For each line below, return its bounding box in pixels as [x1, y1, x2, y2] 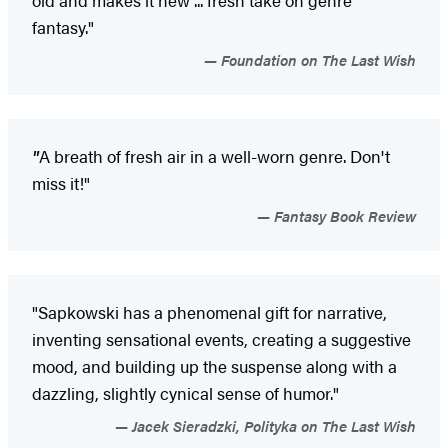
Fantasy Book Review [270, 205, 416, 227]
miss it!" [32, 171, 90, 196]
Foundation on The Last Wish [217, 49, 416, 71]
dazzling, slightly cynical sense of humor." [32, 381, 339, 406]
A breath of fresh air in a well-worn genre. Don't [39, 144, 390, 169]
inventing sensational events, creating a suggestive [32, 327, 411, 352]
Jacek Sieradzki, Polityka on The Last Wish [128, 415, 416, 437]
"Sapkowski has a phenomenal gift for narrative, [32, 300, 387, 325]
